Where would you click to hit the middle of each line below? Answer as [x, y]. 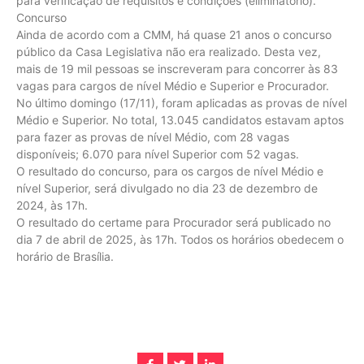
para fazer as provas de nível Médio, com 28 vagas [153, 136]
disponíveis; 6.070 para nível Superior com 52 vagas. [158, 154]
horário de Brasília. [65, 256]
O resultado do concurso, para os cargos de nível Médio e [170, 171]
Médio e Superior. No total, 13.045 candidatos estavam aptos [180, 119]
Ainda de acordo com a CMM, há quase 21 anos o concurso [174, 34]
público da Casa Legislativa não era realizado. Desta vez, [169, 51]
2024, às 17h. [52, 205]
